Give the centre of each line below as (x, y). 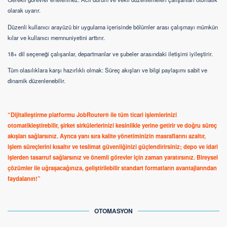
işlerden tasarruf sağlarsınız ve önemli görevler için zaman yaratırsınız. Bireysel (113, 157)
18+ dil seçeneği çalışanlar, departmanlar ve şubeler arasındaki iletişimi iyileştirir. (110, 53)
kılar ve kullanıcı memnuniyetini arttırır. (56, 37)
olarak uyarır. (24, 10)
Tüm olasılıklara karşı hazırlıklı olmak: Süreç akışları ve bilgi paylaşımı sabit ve (107, 70)
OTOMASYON (113, 211)
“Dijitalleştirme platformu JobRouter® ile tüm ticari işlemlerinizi (92, 115)
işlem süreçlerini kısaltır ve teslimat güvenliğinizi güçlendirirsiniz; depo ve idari (113, 147)
